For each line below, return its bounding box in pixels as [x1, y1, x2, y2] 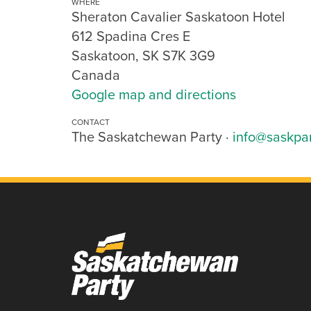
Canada [72, 65, 120, 86]
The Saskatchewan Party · [72, 126, 233, 148]
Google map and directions [72, 84, 236, 106]
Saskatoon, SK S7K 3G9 [72, 45, 215, 67]
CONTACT [72, 116, 110, 129]
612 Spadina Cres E [72, 26, 190, 47]
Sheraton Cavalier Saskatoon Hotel [72, 6, 285, 28]
